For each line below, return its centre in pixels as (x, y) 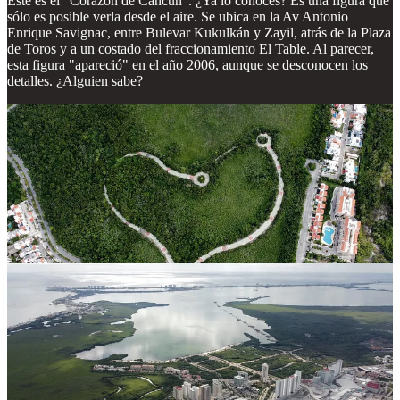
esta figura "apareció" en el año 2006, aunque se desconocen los (187, 64)
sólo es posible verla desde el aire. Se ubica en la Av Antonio (178, 16)
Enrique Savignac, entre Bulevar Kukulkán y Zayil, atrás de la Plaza (199, 32)
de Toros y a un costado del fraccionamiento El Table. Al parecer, (191, 48)
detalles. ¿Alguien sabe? (75, 80)
